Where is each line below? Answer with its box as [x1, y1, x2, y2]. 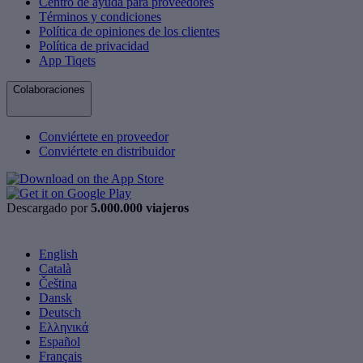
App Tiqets [39, 53, 96, 67]
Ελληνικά [39, 319, 88, 334]
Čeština [39, 275, 77, 290]
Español [39, 334, 80, 348]
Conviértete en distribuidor [39, 143, 175, 158]
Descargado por [6, 200, 91, 215]
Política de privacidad [39, 38, 149, 53]
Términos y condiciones [39, 9, 161, 23]
